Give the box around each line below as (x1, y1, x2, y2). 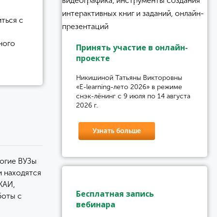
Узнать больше (93, 127, 141, 135)
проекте (76, 53, 110, 63)
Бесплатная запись (76, 188, 154, 199)
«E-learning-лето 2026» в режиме (76, 83, 182, 91)
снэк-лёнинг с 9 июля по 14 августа (76, 92, 190, 100)
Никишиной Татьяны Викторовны (76, 74, 182, 82)
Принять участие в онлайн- (76, 42, 188, 53)
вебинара (76, 199, 115, 210)
